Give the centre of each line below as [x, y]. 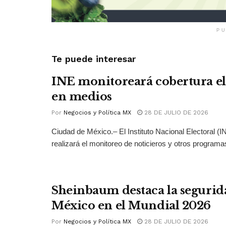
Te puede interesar [94, 59]
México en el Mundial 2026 [131, 205]
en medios [82, 96]
